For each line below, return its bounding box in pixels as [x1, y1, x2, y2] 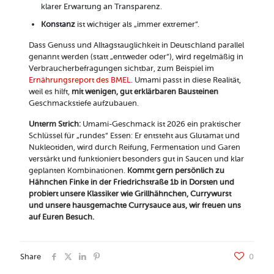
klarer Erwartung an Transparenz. [40, 2, 162, 12]
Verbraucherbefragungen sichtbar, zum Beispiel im [28, 64, 214, 73]
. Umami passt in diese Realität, [130, 75, 241, 85]
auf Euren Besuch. [28, 212, 94, 222]
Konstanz [40, 20, 75, 29]
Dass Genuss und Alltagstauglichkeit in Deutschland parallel [28, 40, 244, 50]
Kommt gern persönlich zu [127, 166, 224, 176]
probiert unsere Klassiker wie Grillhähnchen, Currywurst [28, 189, 231, 199]
